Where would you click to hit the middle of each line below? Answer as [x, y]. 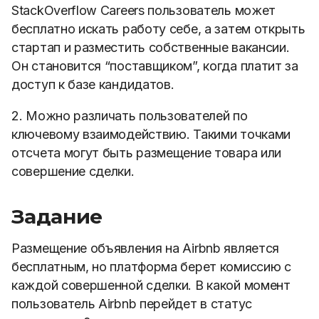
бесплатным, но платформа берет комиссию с [151, 267]
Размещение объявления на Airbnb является [145, 248]
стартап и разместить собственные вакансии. [151, 47]
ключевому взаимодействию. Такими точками [151, 134]
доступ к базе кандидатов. [93, 84]
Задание [57, 216]
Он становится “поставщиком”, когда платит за [155, 66]
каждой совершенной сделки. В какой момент [151, 285]
